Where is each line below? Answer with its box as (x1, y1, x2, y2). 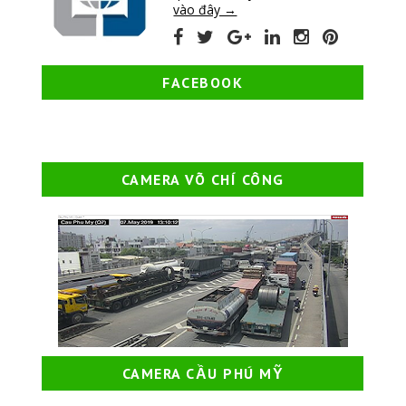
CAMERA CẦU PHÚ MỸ (121, 364, 285, 383)
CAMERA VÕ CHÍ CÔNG (121, 170, 285, 189)
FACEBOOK (162, 73, 244, 92)
